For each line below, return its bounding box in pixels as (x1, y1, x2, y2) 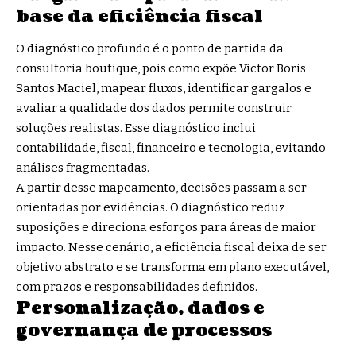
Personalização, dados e (16, 295, 265, 320)
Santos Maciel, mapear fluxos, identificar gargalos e (16, 80, 311, 95)
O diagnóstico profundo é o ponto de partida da (16, 41, 284, 56)
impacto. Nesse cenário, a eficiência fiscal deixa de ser (16, 239, 327, 254)
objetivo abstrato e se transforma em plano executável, (16, 259, 329, 274)
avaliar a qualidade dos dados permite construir (16, 100, 292, 115)
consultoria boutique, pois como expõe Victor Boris (16, 60, 306, 75)
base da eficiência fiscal (16, 4, 263, 29)
